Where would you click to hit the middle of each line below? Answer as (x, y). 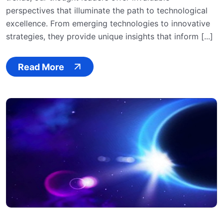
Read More (41, 67)
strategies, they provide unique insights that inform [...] (110, 37)
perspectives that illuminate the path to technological (107, 11)
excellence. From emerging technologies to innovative (108, 24)
